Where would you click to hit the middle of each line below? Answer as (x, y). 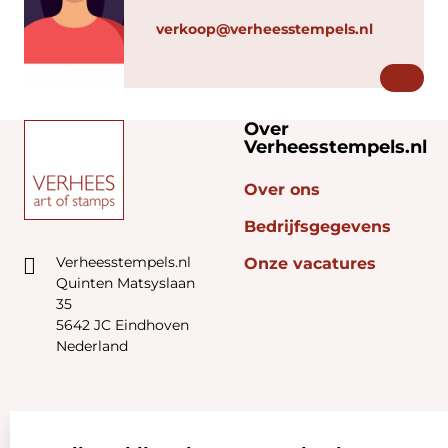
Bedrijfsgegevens (317, 226)
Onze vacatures (310, 263)
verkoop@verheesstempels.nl (264, 29)
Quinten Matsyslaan (125, 283)
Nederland (92, 346)
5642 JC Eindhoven (122, 325)
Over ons (282, 189)
